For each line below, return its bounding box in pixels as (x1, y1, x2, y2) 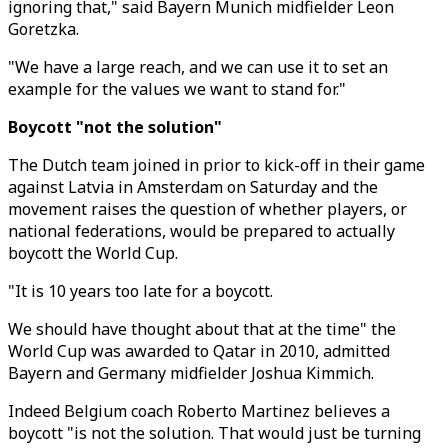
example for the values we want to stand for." (8, 78, 346, 100)
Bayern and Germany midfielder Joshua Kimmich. (8, 362, 374, 384)
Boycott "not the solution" (8, 116, 222, 138)
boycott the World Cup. (8, 242, 178, 264)
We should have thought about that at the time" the (8, 318, 396, 340)
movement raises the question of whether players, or (8, 198, 407, 220)
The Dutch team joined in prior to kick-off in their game (8, 154, 425, 176)
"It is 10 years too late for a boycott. (8, 280, 273, 302)
